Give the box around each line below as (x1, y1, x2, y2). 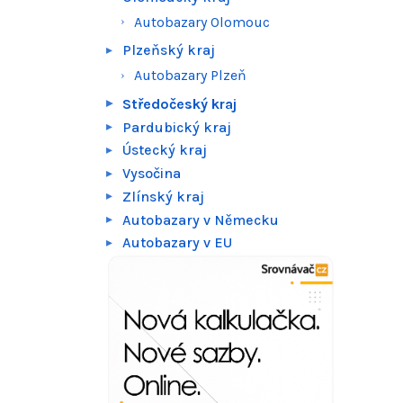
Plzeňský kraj (122, 41, 216, 59)
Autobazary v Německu (122, 210, 280, 228)
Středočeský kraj (122, 94, 237, 112)
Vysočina (122, 165, 182, 183)
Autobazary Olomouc (134, 13, 271, 31)
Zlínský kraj (122, 187, 205, 205)
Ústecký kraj (122, 141, 208, 159)
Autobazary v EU (122, 234, 233, 252)
